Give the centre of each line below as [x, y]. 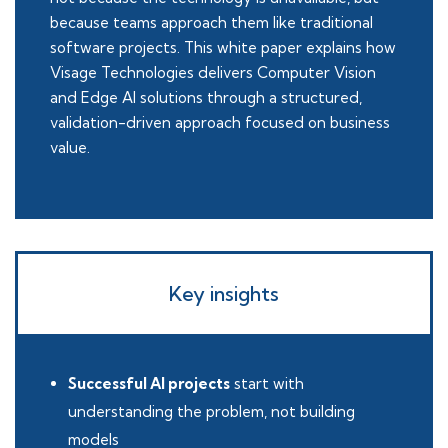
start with [267, 383]
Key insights [224, 293]
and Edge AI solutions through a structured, [206, 97]
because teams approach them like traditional [211, 22]
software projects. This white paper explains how [223, 47]
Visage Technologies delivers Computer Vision [213, 72]
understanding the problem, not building [211, 411]
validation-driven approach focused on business [220, 122]
